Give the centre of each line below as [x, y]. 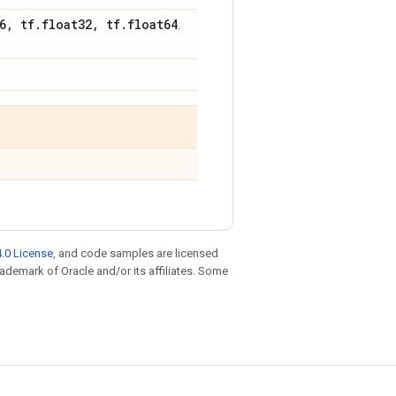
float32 [67, 24]
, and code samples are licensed [136, 253]
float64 [152, 24]
